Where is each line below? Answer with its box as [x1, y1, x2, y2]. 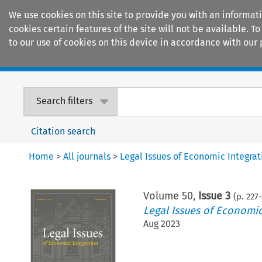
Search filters [36, 95, 93, 107]
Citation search [31, 125, 96, 137]
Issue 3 [198, 189, 230, 202]
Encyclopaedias [181, 53, 250, 65]
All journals [63, 150, 111, 162]
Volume [143, 189, 182, 202]
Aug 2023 [143, 218, 180, 229]
